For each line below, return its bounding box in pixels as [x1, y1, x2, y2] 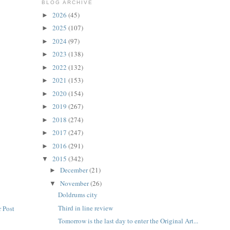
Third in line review [58, 203, 113, 213]
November [60, 178, 91, 188]
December [60, 165, 90, 175]
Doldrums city [58, 190, 98, 200]
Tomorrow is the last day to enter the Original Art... [58, 216, 199, 226]
